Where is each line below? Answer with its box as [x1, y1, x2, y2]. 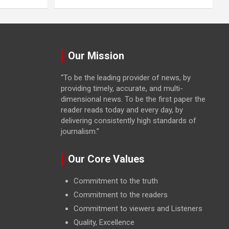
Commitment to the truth [73, 176, 158, 186]
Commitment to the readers [73, 190, 168, 199]
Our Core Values [67, 152, 145, 165]
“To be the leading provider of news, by [60, 73, 191, 82]
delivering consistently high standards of [60, 116, 196, 125]
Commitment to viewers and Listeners [73, 203, 202, 213]
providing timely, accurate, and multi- [60, 83, 183, 93]
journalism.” [60, 126, 99, 136]
